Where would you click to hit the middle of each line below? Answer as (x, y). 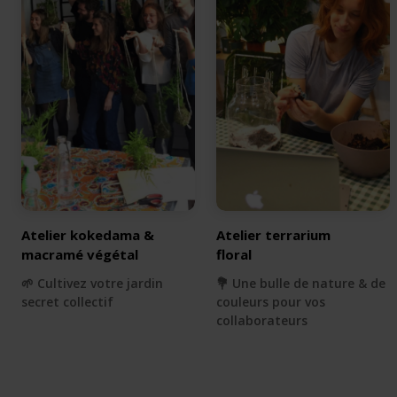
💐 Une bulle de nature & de (301, 284)
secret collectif (67, 302)
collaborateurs (262, 321)
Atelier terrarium (273, 235)
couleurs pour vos (271, 302)
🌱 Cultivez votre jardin (92, 284)
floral (234, 255)
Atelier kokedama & (88, 235)
